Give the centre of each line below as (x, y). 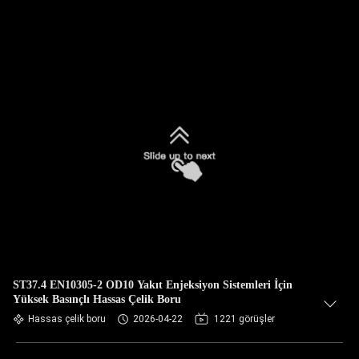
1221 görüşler (244, 319)
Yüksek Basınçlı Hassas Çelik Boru (97, 299)
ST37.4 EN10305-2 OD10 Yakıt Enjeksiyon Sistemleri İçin (153, 285)
